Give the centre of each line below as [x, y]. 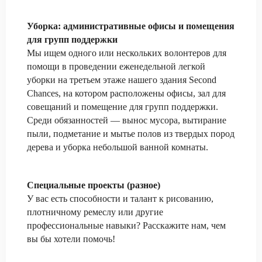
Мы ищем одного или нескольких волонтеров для [127, 53]
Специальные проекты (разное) [94, 185]
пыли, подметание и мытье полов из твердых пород [131, 134]
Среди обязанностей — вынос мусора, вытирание [127, 120]
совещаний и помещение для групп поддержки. [123, 107]
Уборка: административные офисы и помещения [131, 26]
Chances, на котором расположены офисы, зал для [126, 93]
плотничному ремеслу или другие [95, 212]
